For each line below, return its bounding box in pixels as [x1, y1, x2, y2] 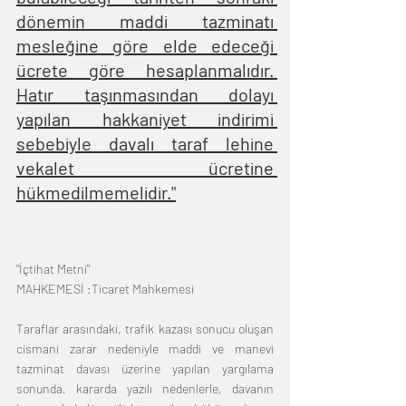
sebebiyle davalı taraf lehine [16, 132, 274, 155]
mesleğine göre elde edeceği [16, 34, 274, 57]
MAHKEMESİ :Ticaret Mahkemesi [16, 281, 194, 297]
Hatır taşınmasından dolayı [16, 83, 274, 106]
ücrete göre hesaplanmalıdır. [16, 59, 274, 82]
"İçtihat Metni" [16, 261, 90, 277]
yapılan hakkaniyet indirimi [16, 108, 274, 130]
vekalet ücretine [16, 157, 274, 179]
